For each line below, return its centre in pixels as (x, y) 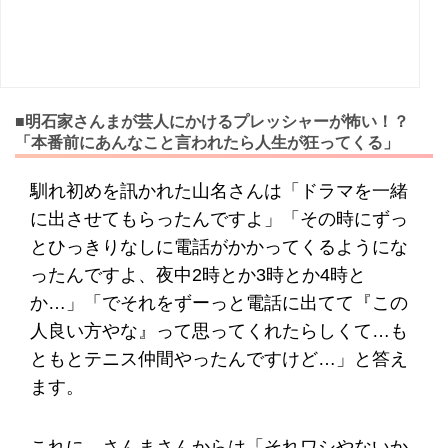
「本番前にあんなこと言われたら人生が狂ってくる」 (207, 142)
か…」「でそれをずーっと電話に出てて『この (219, 302)
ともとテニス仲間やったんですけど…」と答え (219, 358)
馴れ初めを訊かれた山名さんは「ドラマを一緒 (219, 190)
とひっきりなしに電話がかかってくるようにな (219, 246)
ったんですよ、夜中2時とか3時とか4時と (198, 274)
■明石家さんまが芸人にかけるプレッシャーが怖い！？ (212, 121)
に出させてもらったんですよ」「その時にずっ (219, 218)
